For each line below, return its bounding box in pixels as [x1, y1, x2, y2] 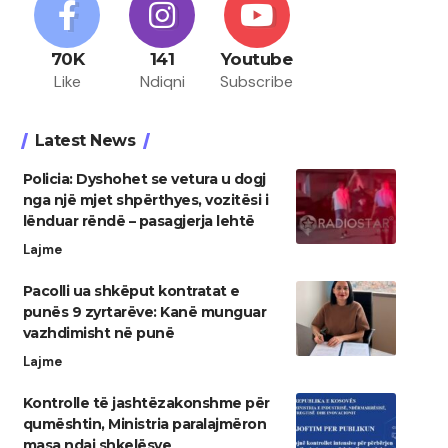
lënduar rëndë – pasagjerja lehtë [22, 212, 255, 231]
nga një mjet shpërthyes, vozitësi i [22, 191, 269, 210]
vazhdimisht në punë [22, 324, 175, 343]
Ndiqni [139, 71, 185, 93]
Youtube [220, 49, 293, 70]
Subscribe [220, 71, 294, 93]
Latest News [34, 131, 136, 151]
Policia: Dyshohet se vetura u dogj [22, 170, 266, 189]
